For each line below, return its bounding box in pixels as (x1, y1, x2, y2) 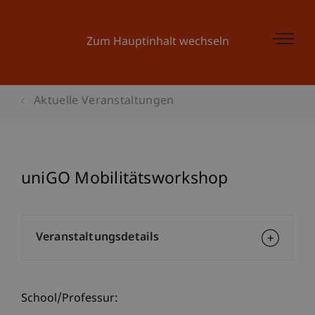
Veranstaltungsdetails (36, 231, 160, 245)
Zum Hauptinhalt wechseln (86, 35, 229, 50)
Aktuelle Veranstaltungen (34, 94, 174, 109)
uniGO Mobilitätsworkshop (21, 169, 229, 190)
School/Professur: (21, 292, 118, 307)
